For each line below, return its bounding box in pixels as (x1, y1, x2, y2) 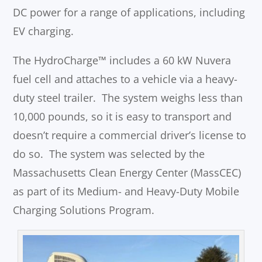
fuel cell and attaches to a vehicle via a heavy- (13, 72, 238, 87)
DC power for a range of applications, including (13, 5, 246, 20)
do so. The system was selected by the (13, 147, 205, 161)
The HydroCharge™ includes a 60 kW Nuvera (13, 53, 232, 68)
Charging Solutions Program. (13, 203, 155, 218)
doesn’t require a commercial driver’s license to (13, 128, 247, 143)
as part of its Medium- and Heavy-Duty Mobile (13, 184, 240, 199)
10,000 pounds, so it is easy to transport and (13, 109, 232, 124)
